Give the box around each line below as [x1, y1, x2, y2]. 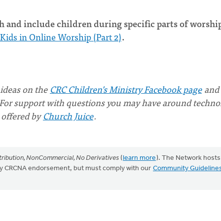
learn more [123, 154, 156, 162]
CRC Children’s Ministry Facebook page [50, 82, 202, 96]
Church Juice [43, 109, 93, 123]
